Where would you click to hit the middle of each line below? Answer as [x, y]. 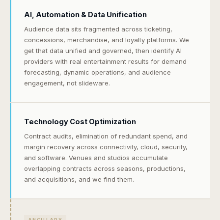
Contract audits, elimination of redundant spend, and [106, 136]
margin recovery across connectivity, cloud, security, [106, 147]
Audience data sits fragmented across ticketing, [98, 29]
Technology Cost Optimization [80, 122]
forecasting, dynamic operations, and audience [97, 72]
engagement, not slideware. [67, 83]
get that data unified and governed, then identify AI [103, 51]
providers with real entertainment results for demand [105, 61]
